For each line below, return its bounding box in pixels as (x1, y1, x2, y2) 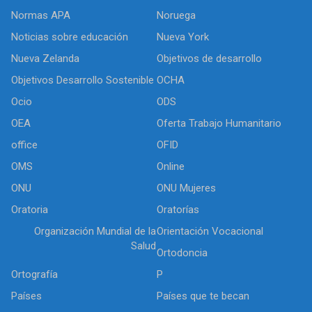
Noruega (157, 8, 196, 22)
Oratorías (157, 203, 199, 216)
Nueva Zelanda (11, 52, 79, 65)
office (11, 138, 38, 151)
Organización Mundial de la (34, 224, 156, 237)
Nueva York (157, 30, 209, 43)
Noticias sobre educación (11, 30, 128, 43)
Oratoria (11, 203, 48, 216)
